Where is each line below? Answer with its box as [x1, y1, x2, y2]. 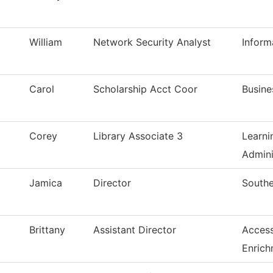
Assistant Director [93, 224, 176, 236]
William [29, 36, 62, 49]
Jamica [29, 177, 62, 190]
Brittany [29, 224, 65, 236]
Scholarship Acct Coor [93, 83, 197, 96]
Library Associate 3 [93, 130, 183, 143]
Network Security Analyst [93, 36, 211, 49]
